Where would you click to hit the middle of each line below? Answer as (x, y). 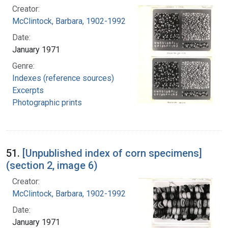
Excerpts (28, 90)
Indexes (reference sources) (63, 78)
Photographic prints (47, 102)
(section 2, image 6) (52, 165)
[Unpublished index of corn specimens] (112, 153)
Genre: (23, 66)
